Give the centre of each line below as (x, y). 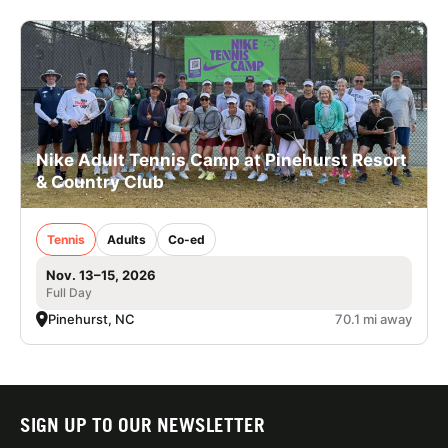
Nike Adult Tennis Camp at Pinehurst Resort (221, 159)
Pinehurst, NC (91, 318)
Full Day (69, 292)
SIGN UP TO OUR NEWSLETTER (142, 424)
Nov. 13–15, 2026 (101, 274)
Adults (126, 239)
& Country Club (100, 181)
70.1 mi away (373, 318)
